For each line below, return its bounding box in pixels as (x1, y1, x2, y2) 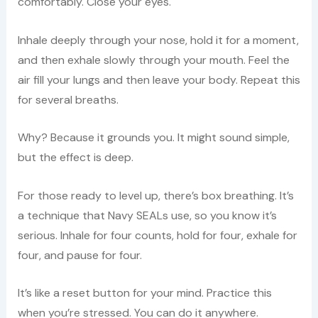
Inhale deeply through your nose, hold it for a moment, (17, 32, 299, 48)
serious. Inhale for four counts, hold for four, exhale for (17, 227, 297, 243)
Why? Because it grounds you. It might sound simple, (17, 130, 290, 146)
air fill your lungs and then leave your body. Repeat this (17, 72, 300, 87)
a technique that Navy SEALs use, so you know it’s (17, 207, 277, 223)
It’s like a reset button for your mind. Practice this (17, 285, 272, 301)
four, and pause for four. (17, 247, 142, 263)
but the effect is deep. (17, 150, 133, 165)
